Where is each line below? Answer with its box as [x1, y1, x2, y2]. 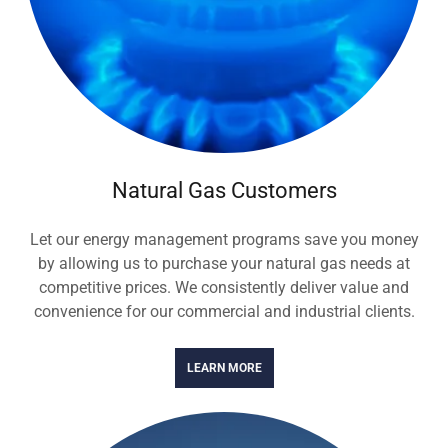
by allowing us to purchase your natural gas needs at [38, 254, 410, 273]
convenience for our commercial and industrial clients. [33, 302, 415, 321]
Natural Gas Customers [111, 178, 337, 203]
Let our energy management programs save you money [29, 230, 419, 249]
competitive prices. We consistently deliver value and [39, 278, 409, 297]
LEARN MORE [186, 361, 262, 375]
